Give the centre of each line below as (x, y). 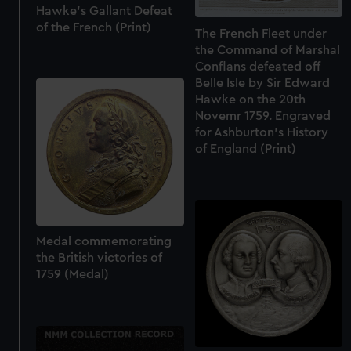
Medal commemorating (104, 242)
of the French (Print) (94, 27)
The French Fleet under (261, 33)
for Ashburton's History (261, 132)
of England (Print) (245, 148)
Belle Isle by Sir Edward (262, 83)
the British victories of (100, 258)
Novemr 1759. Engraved (262, 116)
